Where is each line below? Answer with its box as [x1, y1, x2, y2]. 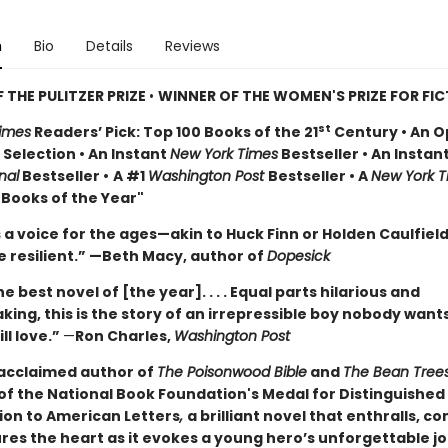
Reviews [164, 36, 220, 56]
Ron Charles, [74, 326, 174, 346]
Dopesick [266, 246, 330, 266]
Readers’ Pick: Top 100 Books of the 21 [30, 122, 318, 142]
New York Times [169, 144, 278, 164]
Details [85, 36, 133, 56]
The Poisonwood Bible [156, 362, 307, 382]
